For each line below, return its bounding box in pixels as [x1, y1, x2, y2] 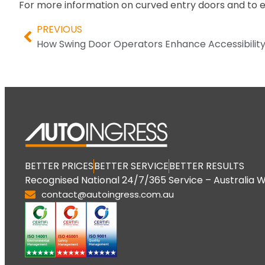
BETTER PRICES [25, 159, 93, 173]
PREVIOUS [37, 22, 82, 37]
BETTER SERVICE [94, 159, 169, 173]
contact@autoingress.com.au [41, 188, 174, 201]
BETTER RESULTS [169, 159, 244, 173]
